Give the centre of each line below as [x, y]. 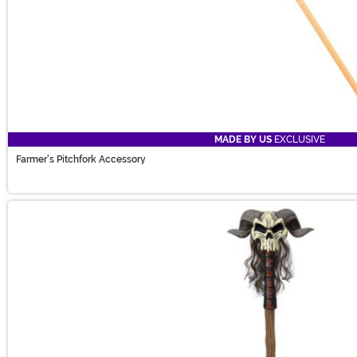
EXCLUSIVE [298, 140]
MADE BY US [243, 140]
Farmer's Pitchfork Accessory [81, 160]
